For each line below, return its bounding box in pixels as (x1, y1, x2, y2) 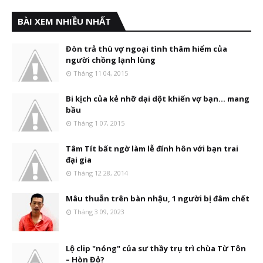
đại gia (66, 154, 92, 165)
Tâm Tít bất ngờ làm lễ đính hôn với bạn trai (66, 143, 238, 154)
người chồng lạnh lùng (66, 55, 156, 65)
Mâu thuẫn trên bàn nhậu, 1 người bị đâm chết (66, 193, 249, 204)
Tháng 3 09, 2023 (73, 207, 124, 216)
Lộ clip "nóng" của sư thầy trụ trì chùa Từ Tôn (66, 243, 246, 254)
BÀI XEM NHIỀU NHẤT (18, 15, 111, 27)
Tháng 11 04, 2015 (73, 69, 128, 77)
